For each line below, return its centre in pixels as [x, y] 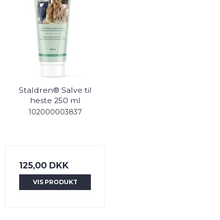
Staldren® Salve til [55, 90]
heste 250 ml [55, 100]
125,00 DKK [44, 165]
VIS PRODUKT [55, 182]
